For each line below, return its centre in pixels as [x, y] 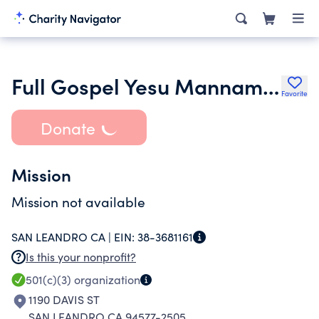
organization [106, 279]
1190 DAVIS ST [64, 299]
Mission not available [78, 202]
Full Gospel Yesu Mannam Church [271, 85]
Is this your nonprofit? [81, 257]
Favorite [294, 93]
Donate [68, 127]
